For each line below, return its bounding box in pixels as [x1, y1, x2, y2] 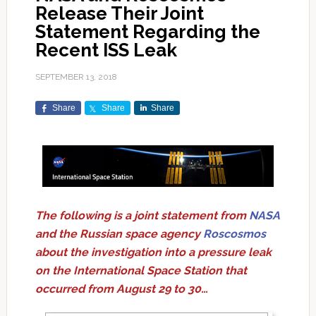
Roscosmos [202, 226, 266, 241]
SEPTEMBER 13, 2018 [35, 72, 117, 83]
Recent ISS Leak [35, 39, 177, 61]
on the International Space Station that [35, 263, 247, 277]
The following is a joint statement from [35, 208, 249, 222]
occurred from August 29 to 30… [35, 281, 208, 296]
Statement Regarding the [35, 21, 260, 43]
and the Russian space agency [35, 226, 203, 241]
